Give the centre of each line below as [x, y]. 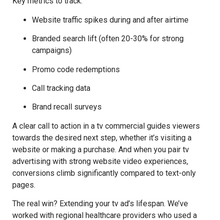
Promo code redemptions [76, 69]
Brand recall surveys [67, 107]
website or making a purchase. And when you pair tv [101, 149]
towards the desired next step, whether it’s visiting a [102, 137]
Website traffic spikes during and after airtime [110, 20]
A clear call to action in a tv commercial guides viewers [106, 126]
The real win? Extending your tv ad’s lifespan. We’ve [100, 204]
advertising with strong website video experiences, [100, 161]
